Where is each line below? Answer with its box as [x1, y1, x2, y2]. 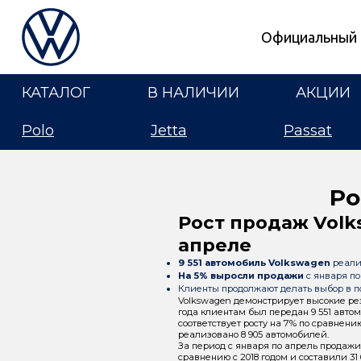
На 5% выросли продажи [177, 270, 304, 281]
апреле [177, 234, 251, 256]
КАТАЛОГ [22, 84, 90, 102]
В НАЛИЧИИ [147, 84, 239, 102]
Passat [284, 122, 332, 139]
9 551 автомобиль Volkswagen [177, 257, 330, 268]
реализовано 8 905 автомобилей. [177, 329, 329, 340]
